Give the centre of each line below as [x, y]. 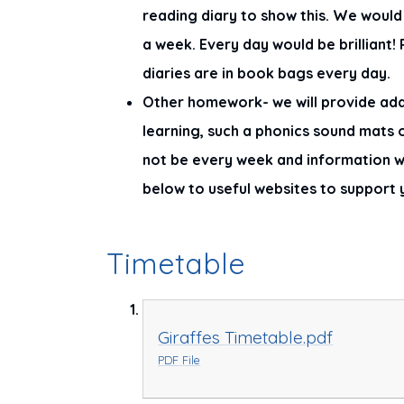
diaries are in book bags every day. [269, 73]
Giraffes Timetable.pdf [246, 338]
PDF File [179, 360]
